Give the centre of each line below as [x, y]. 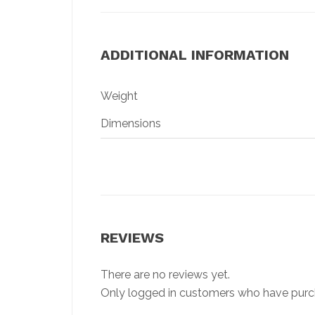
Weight [119, 96]
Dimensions [131, 124]
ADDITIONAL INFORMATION [195, 55]
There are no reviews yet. [165, 275]
